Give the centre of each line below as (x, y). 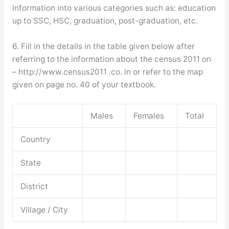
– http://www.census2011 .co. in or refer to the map (107, 72)
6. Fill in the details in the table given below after (103, 46)
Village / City (44, 210)
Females (149, 116)
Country (36, 139)
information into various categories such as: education (114, 8)
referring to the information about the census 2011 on (111, 59)
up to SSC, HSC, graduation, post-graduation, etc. (105, 21)
